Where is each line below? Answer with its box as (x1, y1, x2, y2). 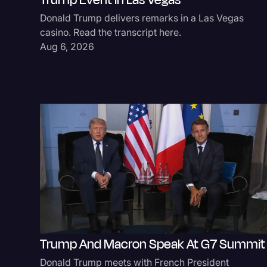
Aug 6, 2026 (40, 41, 95, 53)
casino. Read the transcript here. (40, 26, 182, 39)
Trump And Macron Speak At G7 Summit (40, 235, 266, 254)
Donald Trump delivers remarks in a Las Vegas (40, 12, 244, 24)
